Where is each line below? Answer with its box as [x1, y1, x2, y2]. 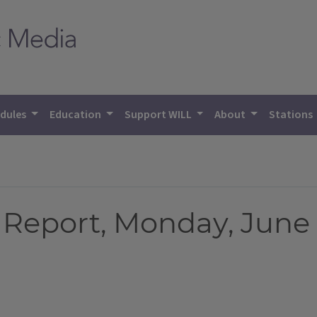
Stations [269, 107, 316, 122]
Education [50, 107, 104, 122]
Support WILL [124, 107, 194, 122]
